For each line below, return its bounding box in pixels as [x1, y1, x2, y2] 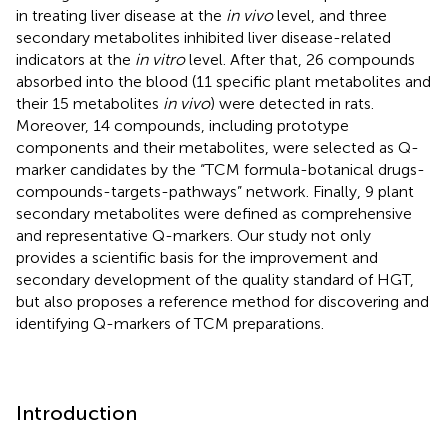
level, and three [273, 5, 387, 25]
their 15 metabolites [16, 93, 163, 113]
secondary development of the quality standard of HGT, [16, 269, 414, 289]
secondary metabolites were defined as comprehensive [16, 203, 412, 223]
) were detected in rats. [210, 93, 374, 113]
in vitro [135, 49, 185, 69]
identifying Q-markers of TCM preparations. [16, 313, 324, 333]
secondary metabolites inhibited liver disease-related [16, 27, 391, 47]
